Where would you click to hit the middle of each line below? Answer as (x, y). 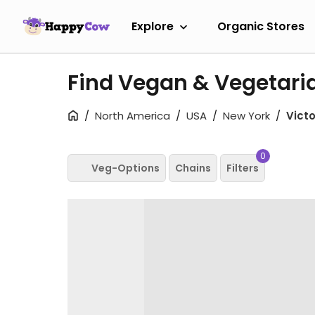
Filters (243, 168)
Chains (193, 168)
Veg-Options (126, 168)
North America (133, 116)
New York (246, 116)
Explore (153, 26)
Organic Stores (261, 26)
